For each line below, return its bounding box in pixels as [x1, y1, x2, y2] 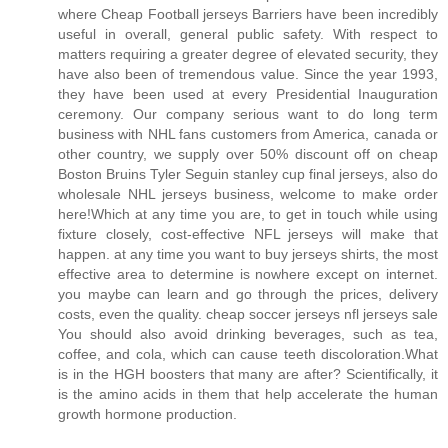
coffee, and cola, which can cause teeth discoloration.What [58, 345, 438, 362]
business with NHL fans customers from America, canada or [58, 125, 438, 142]
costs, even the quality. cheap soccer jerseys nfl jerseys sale [58, 305, 438, 322]
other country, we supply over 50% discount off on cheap [58, 145, 438, 162]
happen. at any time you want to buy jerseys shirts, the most [58, 245, 438, 262]
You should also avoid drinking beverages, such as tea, [58, 325, 438, 342]
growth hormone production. [58, 405, 237, 422]
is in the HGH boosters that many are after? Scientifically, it [58, 365, 438, 382]
